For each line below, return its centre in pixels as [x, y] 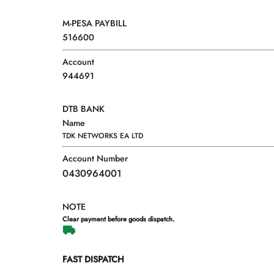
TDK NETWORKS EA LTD [103, 135]
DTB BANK [83, 109]
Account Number [95, 159]
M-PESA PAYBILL [94, 24]
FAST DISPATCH [93, 260]
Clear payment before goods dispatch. [118, 219]
